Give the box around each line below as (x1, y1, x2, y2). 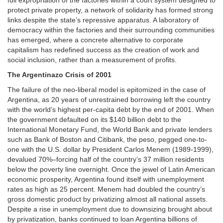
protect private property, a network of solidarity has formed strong (7, 6, 213, 14)
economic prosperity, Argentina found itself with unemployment (7, 175, 204, 184)
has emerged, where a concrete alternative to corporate (7, 36, 183, 44)
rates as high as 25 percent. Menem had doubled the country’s (7, 185, 205, 194)
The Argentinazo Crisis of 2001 (7, 71, 111, 79)
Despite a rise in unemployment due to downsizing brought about (7, 205, 212, 214)
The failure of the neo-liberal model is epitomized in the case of (7, 86, 206, 94)
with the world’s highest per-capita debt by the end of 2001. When (7, 106, 214, 114)
